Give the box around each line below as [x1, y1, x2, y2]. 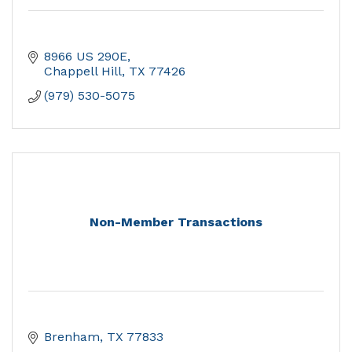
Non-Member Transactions [90, 214, 262, 230]
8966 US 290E [44, 49, 127, 64]
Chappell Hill [44, 64, 122, 79]
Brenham [44, 329, 100, 345]
